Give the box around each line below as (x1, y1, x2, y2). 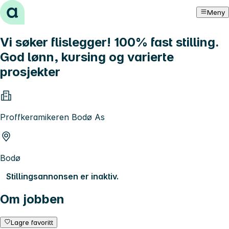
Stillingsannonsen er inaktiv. (6, 171, 119, 181)
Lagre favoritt (11, 218, 54, 226)
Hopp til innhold (4, 4, 67, 14)
